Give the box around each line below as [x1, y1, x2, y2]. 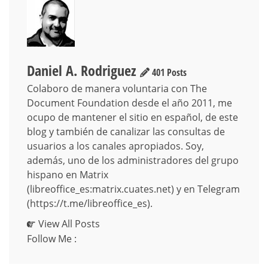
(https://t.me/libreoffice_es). [27, 197, 153, 211]
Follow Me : [27, 232, 77, 246]
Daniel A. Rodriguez [27, 60, 136, 81]
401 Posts [150, 66, 187, 80]
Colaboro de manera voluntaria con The [27, 82, 207, 96]
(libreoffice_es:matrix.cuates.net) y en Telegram [27, 182, 240, 196]
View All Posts [38, 217, 100, 231]
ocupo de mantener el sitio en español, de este [27, 111, 238, 124]
